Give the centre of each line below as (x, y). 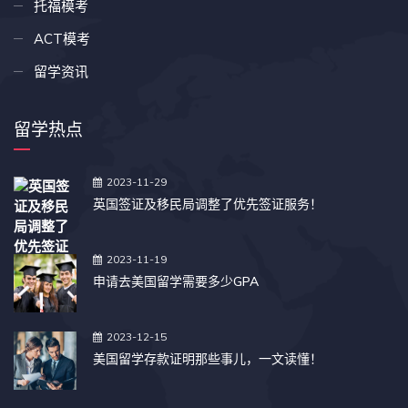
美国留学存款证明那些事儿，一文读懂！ (208, 359)
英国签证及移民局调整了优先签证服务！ (208, 204)
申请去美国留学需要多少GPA (176, 282)
